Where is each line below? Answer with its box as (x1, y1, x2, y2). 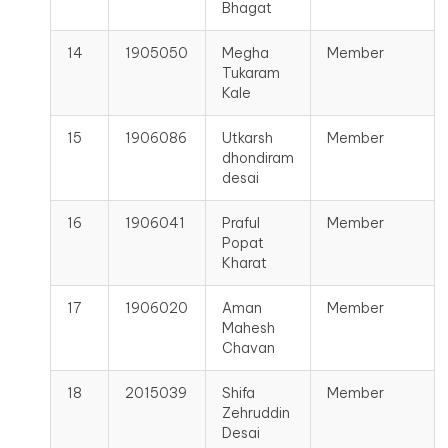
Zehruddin (222, 404, 290, 422)
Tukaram (222, 64, 280, 82)
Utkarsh (222, 129, 273, 147)
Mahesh (222, 319, 275, 337)
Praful (222, 214, 260, 232)
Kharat (222, 254, 267, 272)
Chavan (222, 339, 275, 357)
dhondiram (222, 149, 294, 167)
